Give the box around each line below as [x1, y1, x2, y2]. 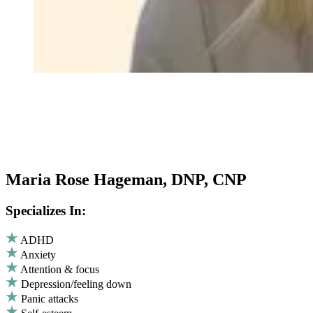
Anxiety [20, 248, 56, 261]
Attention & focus [20, 263, 99, 275]
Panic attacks [21, 292, 78, 305]
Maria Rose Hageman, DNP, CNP [6, 170, 247, 189]
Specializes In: [6, 203, 86, 219]
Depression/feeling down [21, 277, 131, 290]
